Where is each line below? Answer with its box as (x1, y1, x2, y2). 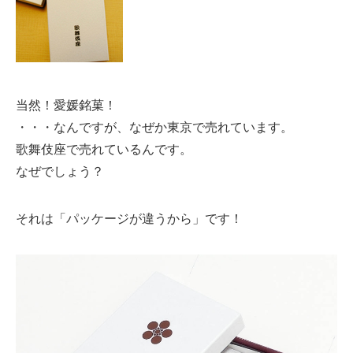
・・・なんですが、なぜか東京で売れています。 (16, 117, 293, 136)
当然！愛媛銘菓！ (16, 95, 117, 113)
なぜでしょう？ (16, 162, 104, 180)
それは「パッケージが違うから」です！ (16, 209, 243, 227)
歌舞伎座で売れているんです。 (16, 139, 192, 158)
